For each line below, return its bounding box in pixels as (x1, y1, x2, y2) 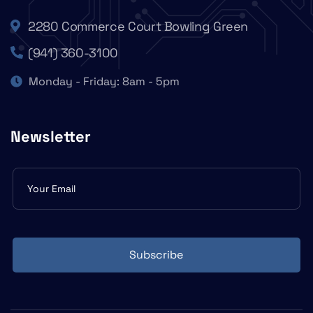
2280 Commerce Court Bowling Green (28, 18, 249, 35)
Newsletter (10, 126, 91, 147)
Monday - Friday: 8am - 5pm (29, 74, 180, 89)
